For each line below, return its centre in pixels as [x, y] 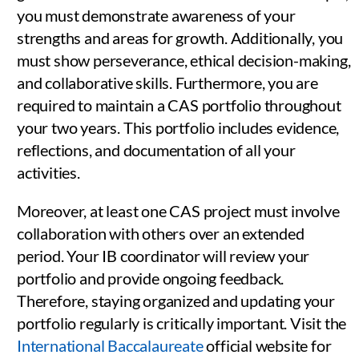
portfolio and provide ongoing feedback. [151, 278]
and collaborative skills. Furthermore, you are [167, 82]
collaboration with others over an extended [161, 233]
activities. [48, 172]
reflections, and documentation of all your [156, 149]
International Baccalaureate [110, 345]
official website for [267, 345]
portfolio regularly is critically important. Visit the [182, 323]
